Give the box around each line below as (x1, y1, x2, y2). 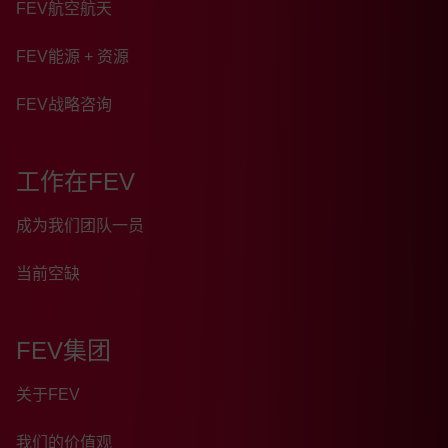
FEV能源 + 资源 (16, 48, 129, 66)
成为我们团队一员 (16, 217, 144, 235)
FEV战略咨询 (16, 96, 112, 114)
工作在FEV (16, 168, 135, 196)
